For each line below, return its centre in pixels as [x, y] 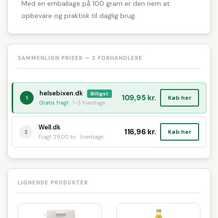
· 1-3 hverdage [87, 103]
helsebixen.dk [62, 93]
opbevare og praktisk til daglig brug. [79, 16]
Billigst [100, 93]
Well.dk [49, 127]
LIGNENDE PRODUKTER [53, 182]
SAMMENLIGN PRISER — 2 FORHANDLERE [80, 58]
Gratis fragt [54, 103]
